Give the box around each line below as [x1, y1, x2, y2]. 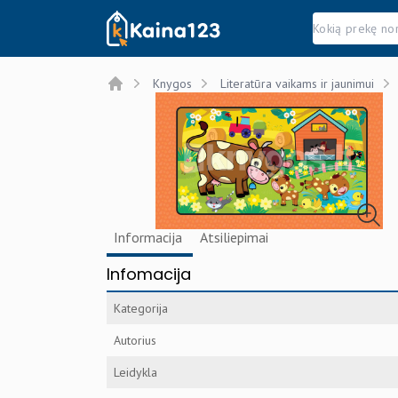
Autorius [114, 331, 156, 348]
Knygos [153, 76, 192, 92]
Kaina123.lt [106, 12, 176, 29]
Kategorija [114, 299, 168, 316]
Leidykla [114, 363, 157, 380]
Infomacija [107, 262, 191, 285]
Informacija [114, 227, 186, 246]
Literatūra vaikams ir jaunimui [220, 76, 374, 92]
